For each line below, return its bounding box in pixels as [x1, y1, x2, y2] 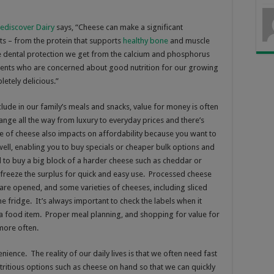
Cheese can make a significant [78, 22, 183, 32]
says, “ [54, 22, 78, 32]
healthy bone [123, 35, 168, 45]
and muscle [168, 35, 210, 45]
